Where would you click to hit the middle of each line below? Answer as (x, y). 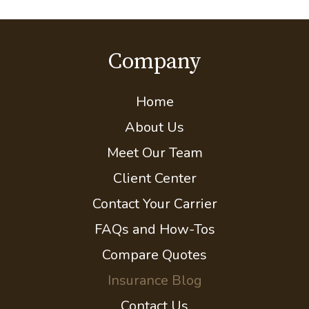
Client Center (154, 244)
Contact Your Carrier (154, 270)
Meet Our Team (154, 219)
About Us (154, 193)
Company (154, 128)
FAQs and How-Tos (154, 295)
